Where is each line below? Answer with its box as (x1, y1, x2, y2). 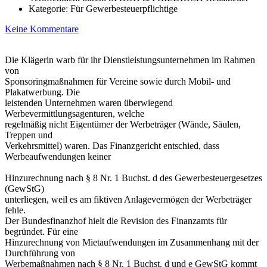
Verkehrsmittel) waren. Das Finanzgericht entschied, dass (5, 140, 219, 151)
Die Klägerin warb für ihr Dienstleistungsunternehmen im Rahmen (5, 54, 255, 65)
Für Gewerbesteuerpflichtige (70, 3, 178, 14)
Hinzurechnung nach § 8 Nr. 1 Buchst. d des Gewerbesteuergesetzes (5, 172, 262, 183)
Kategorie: (29, 3, 70, 14)
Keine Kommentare (5, 23, 79, 34)
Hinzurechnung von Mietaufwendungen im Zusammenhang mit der (5, 237, 259, 247)
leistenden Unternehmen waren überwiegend (5, 97, 173, 108)
